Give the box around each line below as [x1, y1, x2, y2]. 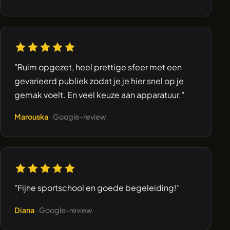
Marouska [14, 112, 50, 122]
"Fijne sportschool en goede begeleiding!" [14, 182, 180, 194]
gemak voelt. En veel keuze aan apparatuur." [14, 89, 185, 100]
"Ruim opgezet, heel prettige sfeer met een [14, 61, 182, 72]
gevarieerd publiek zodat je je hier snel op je [14, 75, 184, 86]
